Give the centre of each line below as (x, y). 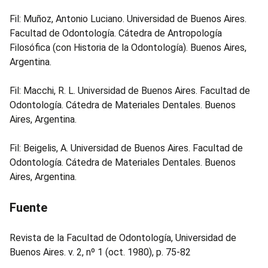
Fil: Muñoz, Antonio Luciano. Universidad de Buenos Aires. (128, 19)
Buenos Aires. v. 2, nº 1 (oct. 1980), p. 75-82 (100, 252)
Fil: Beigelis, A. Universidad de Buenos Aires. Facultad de (126, 148)
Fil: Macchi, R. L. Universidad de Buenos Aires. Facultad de (130, 91)
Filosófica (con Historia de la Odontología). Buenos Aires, (128, 48)
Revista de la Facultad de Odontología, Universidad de (123, 238)
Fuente (28, 208)
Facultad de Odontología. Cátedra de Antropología (116, 33)
